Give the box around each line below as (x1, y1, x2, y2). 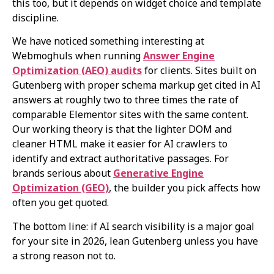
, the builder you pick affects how (109, 181, 261, 195)
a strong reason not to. (12, 248, 116, 262)
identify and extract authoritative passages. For (12, 152, 229, 166)
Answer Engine (143, 49, 215, 63)
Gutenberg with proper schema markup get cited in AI (12, 78, 261, 92)
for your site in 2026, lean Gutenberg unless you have (12, 234, 258, 248)
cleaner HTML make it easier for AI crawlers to (12, 137, 228, 151)
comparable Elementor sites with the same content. (12, 108, 248, 122)
